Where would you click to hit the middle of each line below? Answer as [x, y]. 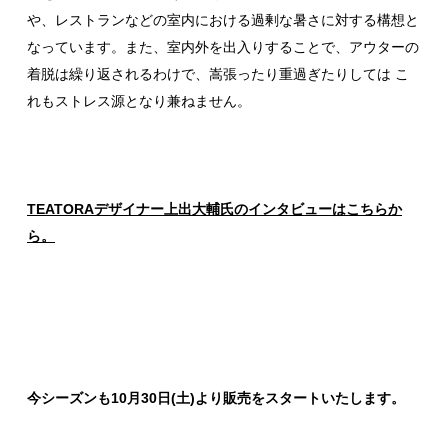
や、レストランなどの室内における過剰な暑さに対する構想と [223, 20]
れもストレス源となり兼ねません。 [139, 101]
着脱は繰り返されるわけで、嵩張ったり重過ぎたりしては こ [218, 74]
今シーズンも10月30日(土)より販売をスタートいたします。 [216, 398]
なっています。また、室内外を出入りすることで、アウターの [223, 47]
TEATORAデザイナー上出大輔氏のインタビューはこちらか [214, 209]
